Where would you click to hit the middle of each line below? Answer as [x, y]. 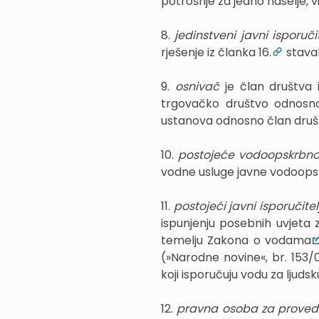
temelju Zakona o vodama [236, 240]
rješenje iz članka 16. [216, 52]
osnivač [200, 87]
